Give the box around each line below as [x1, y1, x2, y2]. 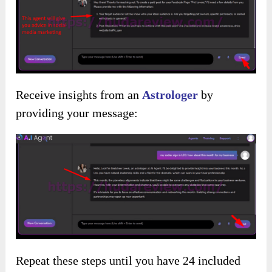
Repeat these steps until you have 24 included [16, 254, 241, 267]
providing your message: [16, 106, 138, 120]
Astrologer [142, 88, 199, 102]
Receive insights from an [16, 88, 143, 102]
